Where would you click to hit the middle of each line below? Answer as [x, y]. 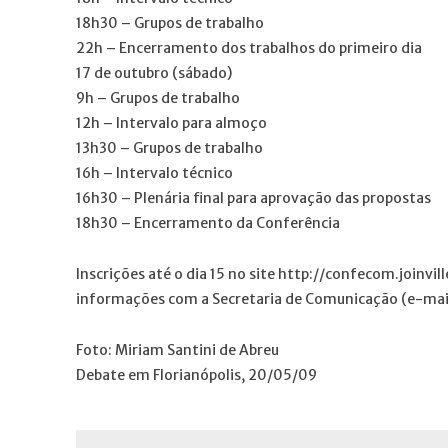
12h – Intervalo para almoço [171, 122]
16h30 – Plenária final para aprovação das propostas [253, 197]
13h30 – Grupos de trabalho [169, 147]
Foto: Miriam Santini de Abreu [177, 349]
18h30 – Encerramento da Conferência [208, 222]
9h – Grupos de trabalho [158, 97]
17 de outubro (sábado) [154, 72]
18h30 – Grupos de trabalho [170, 22]
